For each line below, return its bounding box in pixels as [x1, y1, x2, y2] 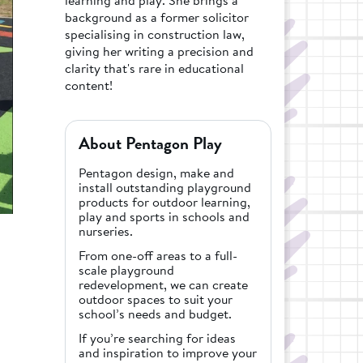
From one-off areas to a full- [78, 245, 237, 265]
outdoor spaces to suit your [78, 288, 233, 309]
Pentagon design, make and [78, 162, 234, 182]
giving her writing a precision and [64, 41, 254, 61]
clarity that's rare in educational [64, 58, 244, 78]
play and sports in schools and [78, 206, 250, 226]
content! [64, 75, 113, 95]
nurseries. [78, 220, 133, 241]
